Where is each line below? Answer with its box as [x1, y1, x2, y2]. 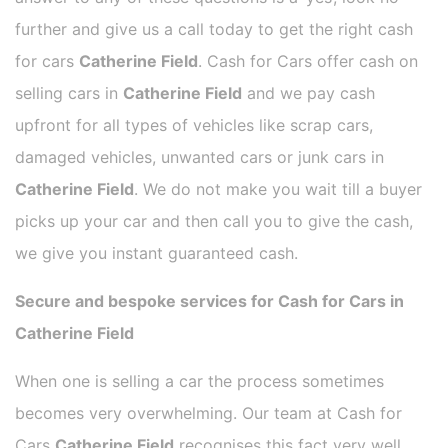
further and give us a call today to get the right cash [15, 19, 413, 40]
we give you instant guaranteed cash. [15, 243, 298, 264]
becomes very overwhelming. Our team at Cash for [15, 403, 402, 424]
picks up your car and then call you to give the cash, [15, 211, 413, 232]
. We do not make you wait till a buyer [134, 179, 422, 200]
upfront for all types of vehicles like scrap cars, [15, 115, 373, 136]
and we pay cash [242, 83, 375, 104]
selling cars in [15, 83, 123, 104]
